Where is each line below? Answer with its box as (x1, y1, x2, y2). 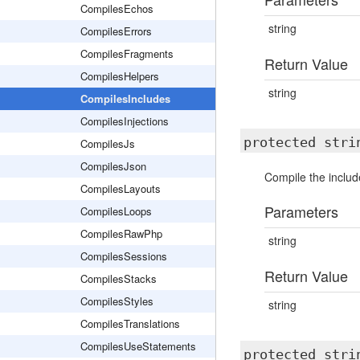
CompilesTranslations (80, 316, 180, 331)
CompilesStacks (80, 271, 157, 286)
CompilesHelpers (80, 68, 159, 84)
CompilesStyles (80, 293, 153, 309)
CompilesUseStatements (80, 338, 196, 354)
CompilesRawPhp (80, 226, 162, 241)
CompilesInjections (80, 113, 169, 129)
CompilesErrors (80, 23, 152, 39)
